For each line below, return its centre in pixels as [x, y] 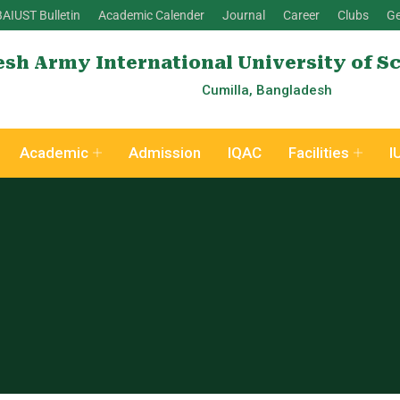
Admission [165, 153]
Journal [244, 15]
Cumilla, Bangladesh [267, 90]
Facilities [319, 153]
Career [301, 15]
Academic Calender [151, 15]
